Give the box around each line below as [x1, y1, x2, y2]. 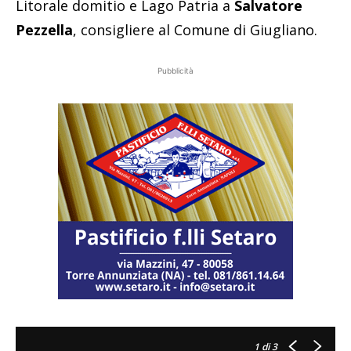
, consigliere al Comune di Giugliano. [73, 20, 317, 40]
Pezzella [16, 20, 73, 40]
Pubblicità [157, 66, 194, 76]
